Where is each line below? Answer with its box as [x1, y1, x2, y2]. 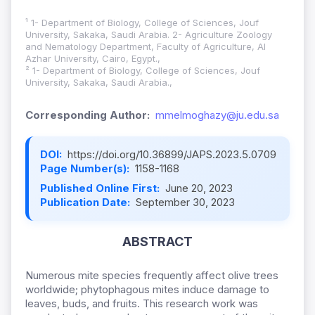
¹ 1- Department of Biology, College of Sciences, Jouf [25, 17, 259, 29]
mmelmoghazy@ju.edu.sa [155, 108, 279, 122]
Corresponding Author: [25, 108, 150, 122]
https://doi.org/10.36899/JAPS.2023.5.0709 [67, 148, 276, 162]
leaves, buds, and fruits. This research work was [25, 297, 258, 311]
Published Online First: [40, 181, 162, 195]
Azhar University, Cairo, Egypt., [25, 53, 160, 65]
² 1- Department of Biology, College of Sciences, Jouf [25, 65, 260, 77]
